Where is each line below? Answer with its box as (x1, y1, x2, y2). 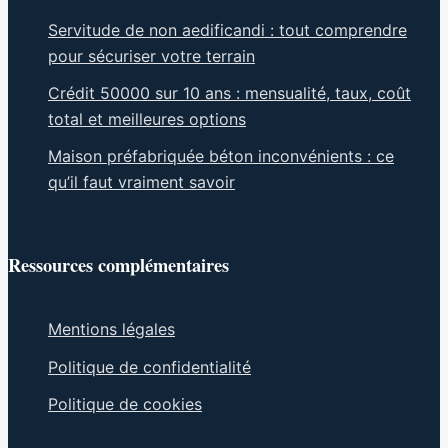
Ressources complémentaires (8, 251, 229, 279)
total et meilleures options (48, 108, 246, 129)
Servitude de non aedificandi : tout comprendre (48, 19, 407, 40)
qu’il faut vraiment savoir (48, 172, 235, 193)
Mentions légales (48, 319, 175, 340)
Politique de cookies (48, 393, 202, 414)
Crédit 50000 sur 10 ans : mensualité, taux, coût (48, 82, 411, 103)
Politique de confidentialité (48, 356, 251, 377)
